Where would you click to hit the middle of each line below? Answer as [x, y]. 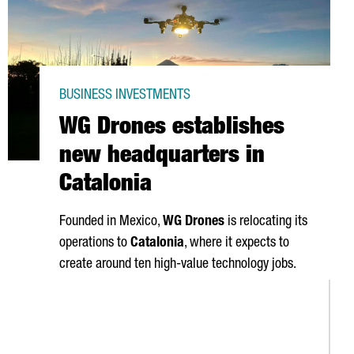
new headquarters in [162, 157]
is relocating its [266, 222]
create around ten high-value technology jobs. [178, 265]
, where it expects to [237, 243]
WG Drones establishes [172, 129]
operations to [95, 243]
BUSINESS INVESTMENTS [125, 96]
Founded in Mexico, [111, 222]
